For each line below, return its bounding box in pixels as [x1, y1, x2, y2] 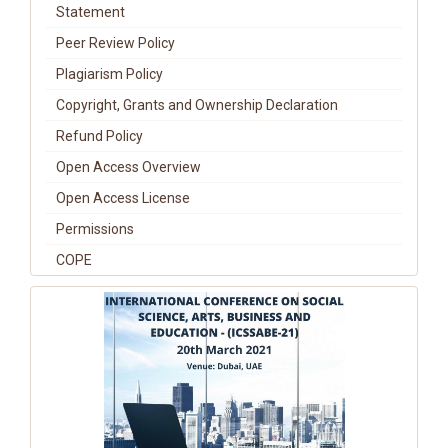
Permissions [56, 221, 134, 237]
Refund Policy [56, 128, 143, 144]
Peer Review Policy [56, 35, 175, 51]
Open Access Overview [56, 159, 201, 175]
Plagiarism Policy [56, 66, 163, 82]
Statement [56, 4, 125, 20]
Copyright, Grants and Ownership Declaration [56, 97, 338, 113]
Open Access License [56, 190, 190, 206]
